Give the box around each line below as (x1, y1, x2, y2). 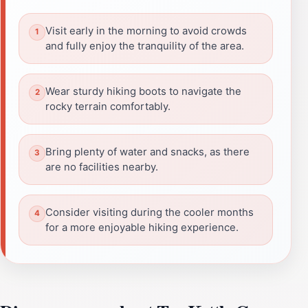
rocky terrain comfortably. (45, 100, 170, 113)
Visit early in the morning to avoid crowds (45, 24, 247, 37)
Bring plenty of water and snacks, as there (45, 145, 250, 158)
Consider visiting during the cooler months (45, 206, 254, 219)
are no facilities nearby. (45, 160, 158, 173)
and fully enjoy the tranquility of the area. (45, 39, 244, 52)
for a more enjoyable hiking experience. (45, 221, 239, 234)
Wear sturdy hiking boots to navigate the (45, 85, 241, 98)
